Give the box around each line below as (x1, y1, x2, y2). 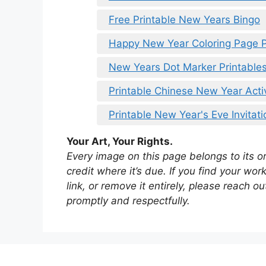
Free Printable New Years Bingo (109, 13, 260, 26)
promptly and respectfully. (66, 194, 190, 207)
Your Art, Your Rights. (66, 135, 173, 147)
